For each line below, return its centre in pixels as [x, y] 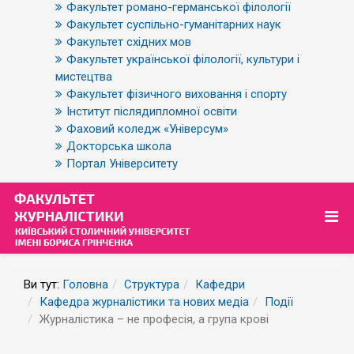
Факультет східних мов [129, 42]
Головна [85, 284]
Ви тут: [43, 284]
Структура [152, 284]
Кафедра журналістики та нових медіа [144, 302]
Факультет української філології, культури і [183, 59]
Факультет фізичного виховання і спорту [177, 94]
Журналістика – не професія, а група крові [154, 319]
